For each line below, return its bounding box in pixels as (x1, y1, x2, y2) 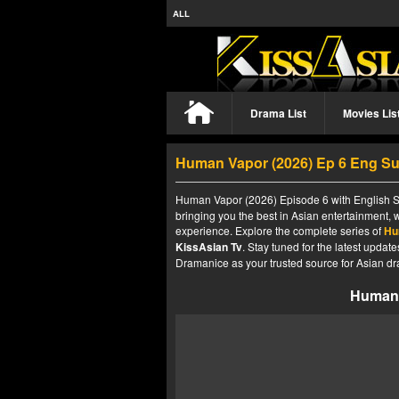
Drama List (250, 105, 306, 121)
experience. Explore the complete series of (175, 223, 384, 238)
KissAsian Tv (175, 239, 242, 255)
